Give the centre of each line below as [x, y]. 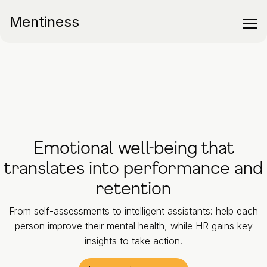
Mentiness [44, 21]
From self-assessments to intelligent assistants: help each [133, 211]
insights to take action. [133, 241]
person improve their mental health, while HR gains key [133, 226]
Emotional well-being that [133, 147]
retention [133, 188]
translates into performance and [133, 167]
